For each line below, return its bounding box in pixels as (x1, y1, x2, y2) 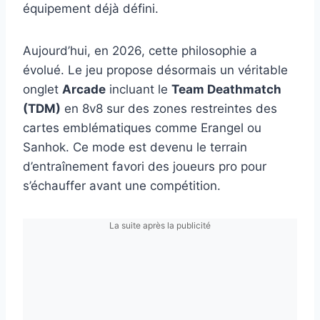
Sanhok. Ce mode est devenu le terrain (23, 139, 247, 154)
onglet (23, 81, 62, 96)
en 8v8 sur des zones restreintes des (61, 101, 277, 116)
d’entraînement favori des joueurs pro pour (23, 159, 266, 174)
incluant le (106, 81, 171, 96)
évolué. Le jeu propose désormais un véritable (23, 62, 288, 77)
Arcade (62, 81, 106, 96)
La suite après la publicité (109, 219, 211, 231)
